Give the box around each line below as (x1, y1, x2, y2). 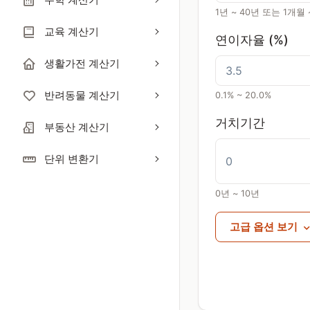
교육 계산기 (44, 25, 99, 38)
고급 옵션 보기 (230, 220, 300, 233)
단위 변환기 (44, 152, 99, 165)
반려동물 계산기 (44, 89, 120, 102)
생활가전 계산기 (44, 57, 120, 70)
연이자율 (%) (215, 33, 289, 47)
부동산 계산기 (44, 120, 109, 134)
